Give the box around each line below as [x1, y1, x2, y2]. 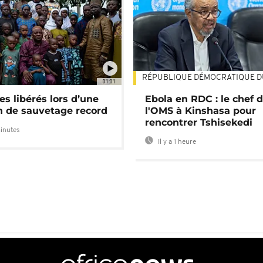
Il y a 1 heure [156, 139, 197, 146]
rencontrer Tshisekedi [145, 117, 253, 129]
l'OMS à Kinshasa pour [145, 105, 257, 117]
